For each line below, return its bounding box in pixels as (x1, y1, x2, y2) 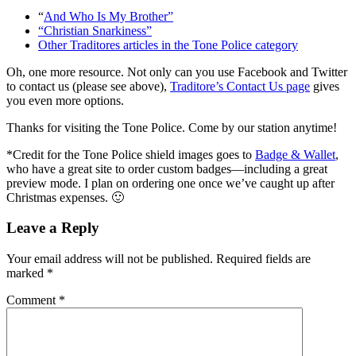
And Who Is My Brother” (44, 9, 173, 23)
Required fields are (216, 251, 311, 265)
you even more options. (6, 93, 124, 107)
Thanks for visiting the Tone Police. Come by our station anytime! (6, 120, 337, 134)
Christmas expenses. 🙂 (6, 190, 124, 204)
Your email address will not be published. (6, 251, 213, 265)
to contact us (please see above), (6, 79, 170, 93)
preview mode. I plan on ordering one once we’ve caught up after (6, 176, 335, 190)
